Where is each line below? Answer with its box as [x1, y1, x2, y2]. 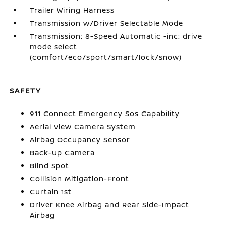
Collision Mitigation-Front [30, 173, 130, 183]
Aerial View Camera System [30, 121, 136, 131]
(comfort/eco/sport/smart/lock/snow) [30, 52, 182, 62]
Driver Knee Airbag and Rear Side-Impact [30, 199, 190, 209]
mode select [30, 41, 78, 51]
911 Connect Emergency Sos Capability [30, 108, 180, 118]
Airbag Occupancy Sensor [30, 134, 131, 144]
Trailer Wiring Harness [30, 5, 115, 15]
